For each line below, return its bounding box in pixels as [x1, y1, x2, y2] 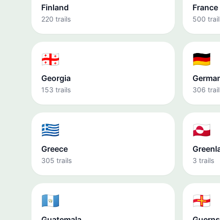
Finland [41, 2, 69, 12]
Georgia [41, 73, 71, 83]
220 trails [41, 15, 71, 23]
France [192, 2, 218, 12]
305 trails [41, 156, 72, 165]
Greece [41, 144, 68, 154]
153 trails [41, 85, 71, 94]
